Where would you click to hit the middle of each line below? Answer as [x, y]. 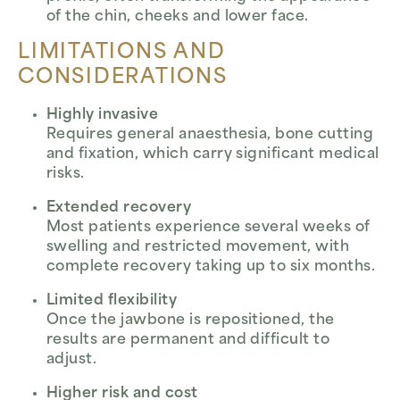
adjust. [72, 360]
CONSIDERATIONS [123, 78]
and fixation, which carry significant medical [213, 154]
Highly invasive [103, 115]
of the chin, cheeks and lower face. [178, 17]
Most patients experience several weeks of [208, 228]
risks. [66, 174]
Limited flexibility [112, 301]
